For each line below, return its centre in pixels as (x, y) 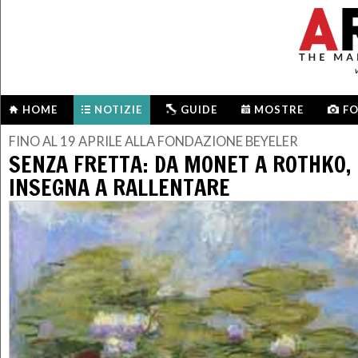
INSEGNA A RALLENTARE (119, 187)
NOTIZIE (118, 109)
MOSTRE (279, 109)
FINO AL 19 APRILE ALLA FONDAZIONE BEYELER (156, 142)
